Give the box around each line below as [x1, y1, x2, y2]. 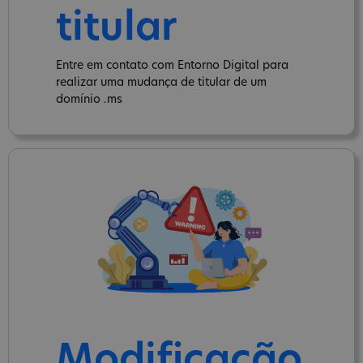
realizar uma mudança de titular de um [56, 76, 267, 89]
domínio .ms [56, 93, 122, 106]
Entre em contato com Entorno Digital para [56, 59, 288, 72]
